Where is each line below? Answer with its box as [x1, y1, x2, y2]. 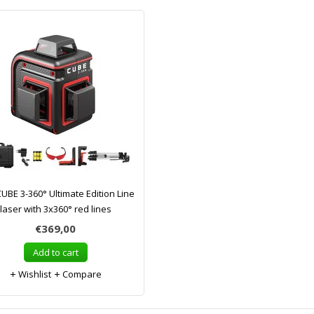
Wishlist [16, 268, 51, 280]
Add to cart [32, 246, 78, 259]
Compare [60, 268, 102, 280]
